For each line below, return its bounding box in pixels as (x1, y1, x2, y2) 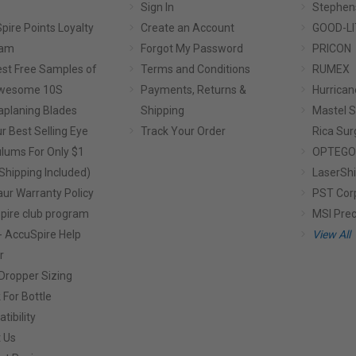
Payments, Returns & (141, 83, 247, 96)
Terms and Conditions (141, 63, 251, 75)
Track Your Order (141, 125, 226, 137)
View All (311, 228, 350, 241)
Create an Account (141, 21, 235, 34)
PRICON (311, 42, 351, 55)
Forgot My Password (141, 42, 244, 55)
